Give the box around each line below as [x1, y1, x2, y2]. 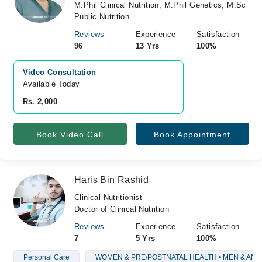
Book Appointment [154, 130, 230, 139]
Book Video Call [36, 130, 104, 139]
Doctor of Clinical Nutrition [74, 205, 169, 213]
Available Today [22, 80, 80, 88]
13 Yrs [135, 42, 160, 50]
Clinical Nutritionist [74, 193, 143, 202]
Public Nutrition [74, 12, 130, 21]
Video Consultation [22, 68, 96, 77]
